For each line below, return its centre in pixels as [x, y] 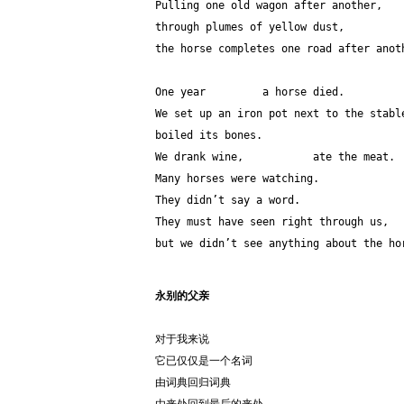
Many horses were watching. [237, 179]
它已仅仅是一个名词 [204, 361]
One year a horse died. [250, 92]
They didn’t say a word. [231, 200]
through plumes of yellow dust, [250, 27]
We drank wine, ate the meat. [275, 157]
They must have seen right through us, [272, 222]
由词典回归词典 [193, 382]
